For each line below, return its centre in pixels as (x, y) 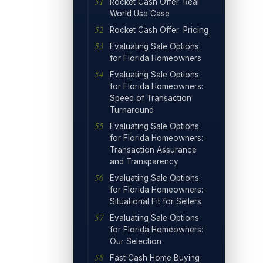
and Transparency (144, 161)
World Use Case (140, 13)
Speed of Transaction (151, 98)
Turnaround (132, 109)
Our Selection (136, 241)
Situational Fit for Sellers (156, 201)
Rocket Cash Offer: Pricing (159, 30)
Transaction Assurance (153, 149)
